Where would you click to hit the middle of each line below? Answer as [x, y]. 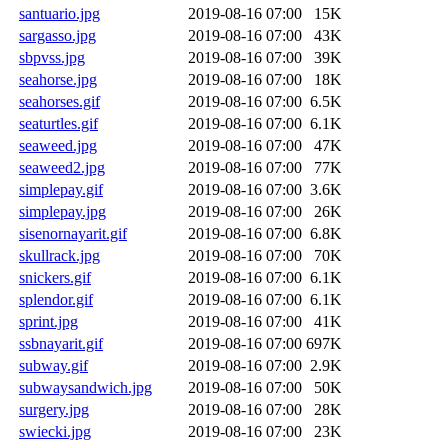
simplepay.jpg [62, 211]
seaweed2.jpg [62, 167]
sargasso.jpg [57, 35]
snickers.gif [55, 277]
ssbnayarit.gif [61, 343]
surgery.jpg [54, 409]
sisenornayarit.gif [73, 233]
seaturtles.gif [58, 123]
